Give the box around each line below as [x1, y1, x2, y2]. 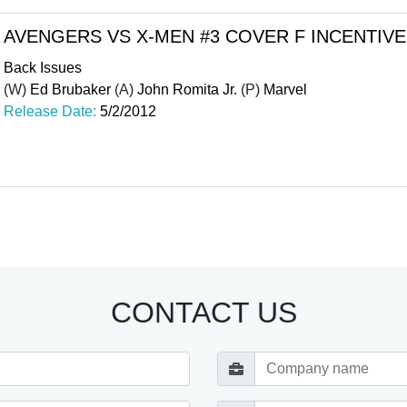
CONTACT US [110, 296, 297, 329]
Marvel [263, 81, 307, 97]
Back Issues [4, 59, 82, 75]
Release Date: [4, 103, 100, 119]
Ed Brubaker [30, 81, 111, 97]
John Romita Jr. [137, 81, 237, 97]
